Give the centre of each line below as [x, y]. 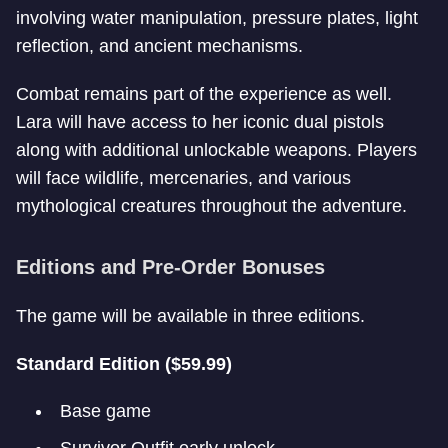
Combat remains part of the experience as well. [204, 94]
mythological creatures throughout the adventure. [211, 206]
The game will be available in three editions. [190, 316]
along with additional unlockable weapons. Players [216, 150]
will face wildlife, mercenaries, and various [183, 178]
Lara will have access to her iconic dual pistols [200, 122]
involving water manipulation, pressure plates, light [217, 18]
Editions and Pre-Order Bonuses [170, 267]
